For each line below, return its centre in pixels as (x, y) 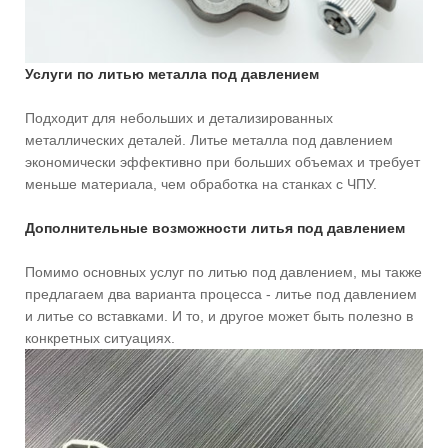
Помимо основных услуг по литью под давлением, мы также (223, 271)
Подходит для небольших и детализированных (179, 117)
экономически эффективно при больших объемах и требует (222, 161)
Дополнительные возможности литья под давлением (215, 227)
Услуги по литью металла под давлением (172, 73)
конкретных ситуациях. (100, 337)
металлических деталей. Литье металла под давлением (209, 139)
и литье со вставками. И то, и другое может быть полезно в (219, 315)
